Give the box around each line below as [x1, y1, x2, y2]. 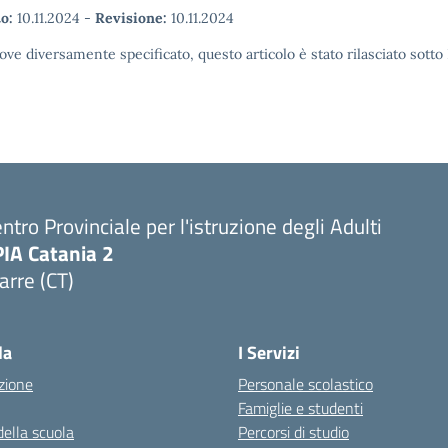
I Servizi [238, 339, 300, 366]
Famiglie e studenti [238, 396, 363, 420]
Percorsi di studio [238, 420, 349, 444]
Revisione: [95, 9, 167, 27]
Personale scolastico [238, 372, 373, 396]
